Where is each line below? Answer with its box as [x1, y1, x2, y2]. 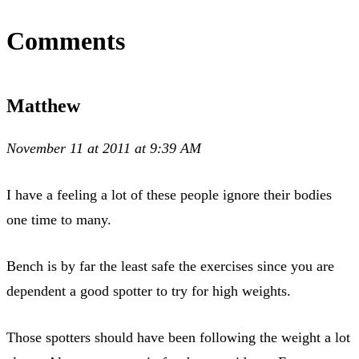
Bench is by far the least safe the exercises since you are [6, 257, 334, 274]
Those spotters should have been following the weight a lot [6, 329, 350, 345]
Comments [6, 26, 125, 55]
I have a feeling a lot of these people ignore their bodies [6, 186, 332, 203]
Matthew [6, 95, 80, 116]
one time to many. [6, 211, 111, 228]
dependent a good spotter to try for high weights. [6, 282, 291, 299]
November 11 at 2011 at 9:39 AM [6, 139, 201, 156]
